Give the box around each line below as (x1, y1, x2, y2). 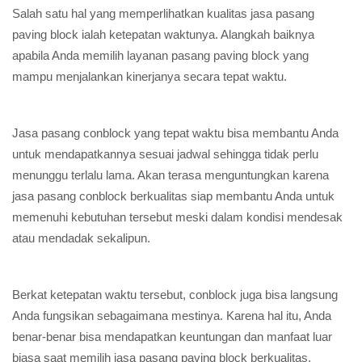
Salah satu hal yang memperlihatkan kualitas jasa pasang (12, 6, 314, 20)
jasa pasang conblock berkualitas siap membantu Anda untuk (12, 189, 335, 203)
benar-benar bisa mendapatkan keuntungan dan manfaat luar (12, 330, 332, 343)
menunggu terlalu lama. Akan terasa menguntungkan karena (12, 168, 329, 182)
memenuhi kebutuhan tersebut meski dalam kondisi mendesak (12, 210, 343, 224)
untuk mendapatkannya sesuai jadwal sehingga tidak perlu (12, 147, 318, 161)
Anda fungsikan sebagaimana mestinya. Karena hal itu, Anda (12, 309, 331, 322)
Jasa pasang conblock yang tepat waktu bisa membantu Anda (12, 126, 339, 140)
